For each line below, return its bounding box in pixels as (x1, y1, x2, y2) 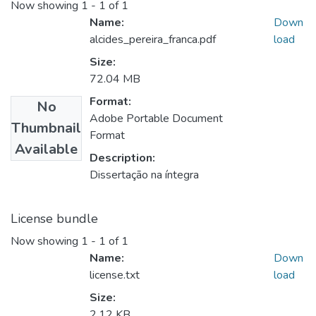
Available (15, 140, 78, 159)
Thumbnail (11, 119, 81, 138)
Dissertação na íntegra (90, 167, 199, 183)
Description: (90, 150, 155, 166)
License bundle (11, 210, 98, 228)
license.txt (90, 267, 140, 284)
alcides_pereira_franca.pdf (90, 32, 216, 48)
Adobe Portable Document (90, 111, 223, 127)
